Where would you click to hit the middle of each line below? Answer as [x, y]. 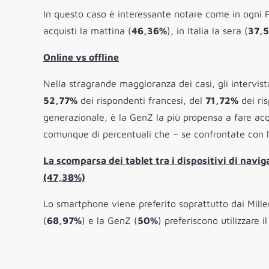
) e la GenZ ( [110, 221]
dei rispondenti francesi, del [141, 101]
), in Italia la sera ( [207, 31]
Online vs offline [81, 57]
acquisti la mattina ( [87, 31]
